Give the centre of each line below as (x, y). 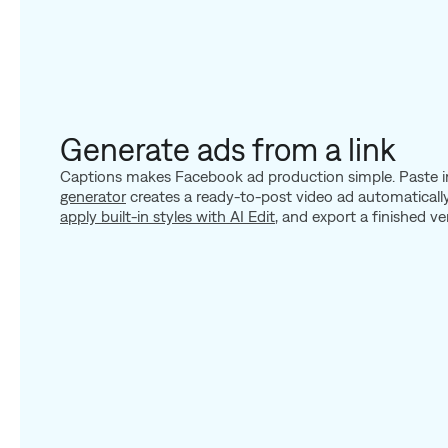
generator (93, 195)
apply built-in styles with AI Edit (167, 215)
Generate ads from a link (228, 149)
